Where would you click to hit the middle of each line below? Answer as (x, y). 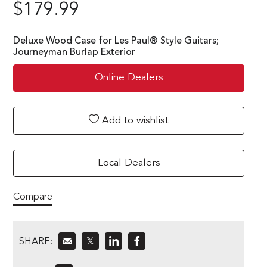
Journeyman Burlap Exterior (74, 52)
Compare (33, 197)
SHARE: (36, 242)
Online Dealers (129, 77)
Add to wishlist (134, 120)
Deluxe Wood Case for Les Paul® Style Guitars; (116, 41)
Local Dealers (129, 163)
